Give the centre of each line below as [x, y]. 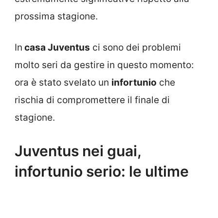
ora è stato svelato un [63, 83]
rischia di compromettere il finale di [92, 100]
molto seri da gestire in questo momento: [104, 65]
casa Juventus [56, 48]
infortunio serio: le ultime [102, 171]
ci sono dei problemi [136, 48]
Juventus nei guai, [78, 151]
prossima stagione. [56, 16]
